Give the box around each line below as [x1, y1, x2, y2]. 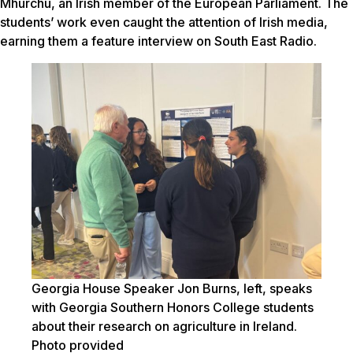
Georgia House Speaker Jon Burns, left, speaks [32, 280, 312, 296]
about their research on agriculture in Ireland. [32, 318, 297, 334]
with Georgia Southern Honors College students [32, 299, 314, 315]
